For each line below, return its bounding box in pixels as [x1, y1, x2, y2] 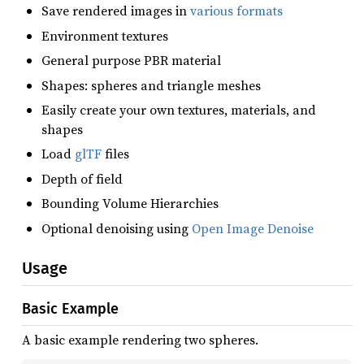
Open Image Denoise [192, 219, 314, 237]
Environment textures [41, 26, 168, 45]
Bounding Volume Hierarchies [41, 194, 219, 213]
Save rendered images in [41, 2, 190, 20]
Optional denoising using [41, 219, 192, 237]
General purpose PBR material [41, 51, 221, 70]
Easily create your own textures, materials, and [41, 100, 316, 119]
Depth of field [41, 169, 123, 188]
